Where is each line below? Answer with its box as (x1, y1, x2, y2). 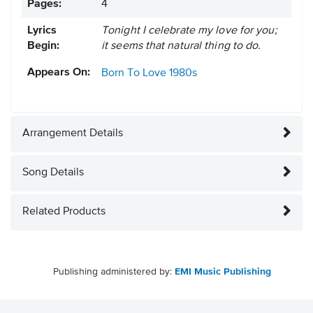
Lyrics (27, 25, 57, 37)
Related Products (22, 206, 105, 218)
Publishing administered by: (53, 267, 175, 277)
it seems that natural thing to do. (101, 41, 261, 52)
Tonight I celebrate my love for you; (101, 25, 277, 37)
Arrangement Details (22, 128, 123, 140)
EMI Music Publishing (175, 267, 271, 277)
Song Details (22, 167, 84, 179)
